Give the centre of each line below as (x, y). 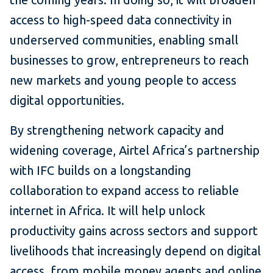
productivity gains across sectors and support (134, 231)
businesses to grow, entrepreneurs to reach (129, 60)
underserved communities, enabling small (124, 40)
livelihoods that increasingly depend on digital (135, 251)
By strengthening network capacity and (117, 130)
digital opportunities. (67, 101)
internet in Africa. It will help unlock (108, 211)
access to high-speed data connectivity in (121, 20)
